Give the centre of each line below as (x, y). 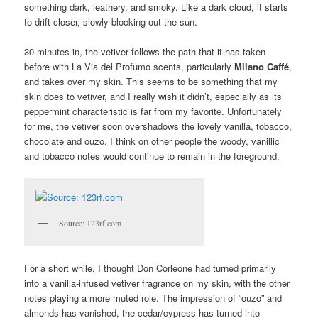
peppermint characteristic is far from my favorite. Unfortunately (153, 111)
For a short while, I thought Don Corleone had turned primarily (150, 268)
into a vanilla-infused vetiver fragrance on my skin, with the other (157, 283)
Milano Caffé (262, 67)
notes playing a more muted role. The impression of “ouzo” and (153, 297)
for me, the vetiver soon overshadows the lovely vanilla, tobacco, (158, 126)
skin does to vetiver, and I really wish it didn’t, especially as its (153, 97)
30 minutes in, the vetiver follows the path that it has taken (145, 52)
